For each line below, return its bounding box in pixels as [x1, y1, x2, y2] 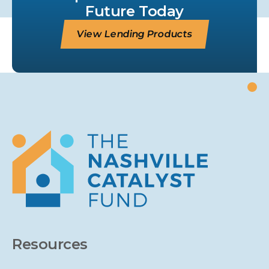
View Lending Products [76, 28, 193, 40]
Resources [12, 235, 88, 253]
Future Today [85, 2, 184, 20]
